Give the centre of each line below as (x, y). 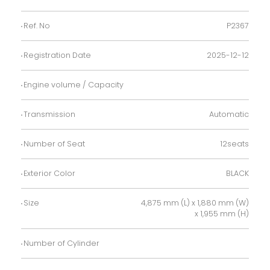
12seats (234, 143)
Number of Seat (54, 143)
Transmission (49, 114)
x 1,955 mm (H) (222, 213)
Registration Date (57, 55)
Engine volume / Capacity (74, 84)
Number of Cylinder (61, 243)
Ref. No (37, 25)
